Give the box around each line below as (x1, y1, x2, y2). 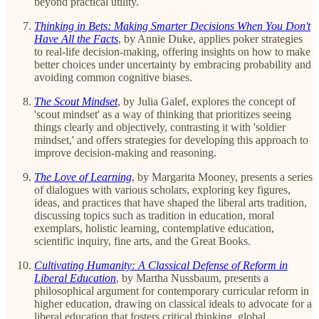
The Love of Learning (34, 170, 132, 183)
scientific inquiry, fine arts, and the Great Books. (34, 234, 251, 247)
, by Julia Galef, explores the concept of (117, 95, 296, 108)
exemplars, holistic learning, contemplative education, (34, 221, 274, 234)
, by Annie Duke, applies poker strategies (118, 32, 303, 45)
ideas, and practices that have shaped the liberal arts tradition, (34, 196, 307, 209)
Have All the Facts (34, 32, 118, 45)
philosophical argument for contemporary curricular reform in (34, 284, 309, 297)
